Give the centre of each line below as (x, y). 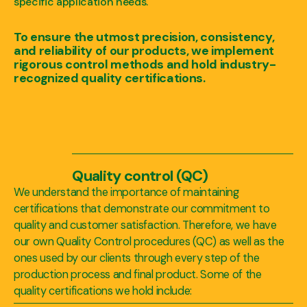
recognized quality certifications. (110, 78)
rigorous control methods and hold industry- (145, 64)
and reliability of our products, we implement (144, 50)
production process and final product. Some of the (138, 274)
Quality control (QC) (140, 175)
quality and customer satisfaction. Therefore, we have (145, 225)
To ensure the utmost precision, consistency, (144, 37)
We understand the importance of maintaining (126, 192)
